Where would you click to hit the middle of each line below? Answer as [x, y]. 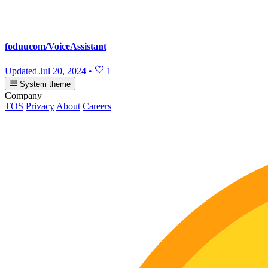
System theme [44, 84]
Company [23, 95]
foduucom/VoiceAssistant [56, 47]
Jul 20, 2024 [63, 71]
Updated [22, 71]
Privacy [40, 106]
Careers [97, 106]
